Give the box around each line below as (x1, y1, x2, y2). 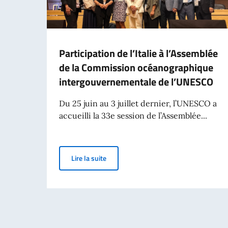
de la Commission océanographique (59, 59, 213, 75)
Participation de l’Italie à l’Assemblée (59, 45, 218, 61)
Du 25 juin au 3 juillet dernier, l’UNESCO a (59, 98, 217, 108)
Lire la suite (71, 152, 106, 163)
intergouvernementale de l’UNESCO (59, 73, 213, 90)
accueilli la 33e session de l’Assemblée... (59, 110, 207, 121)
